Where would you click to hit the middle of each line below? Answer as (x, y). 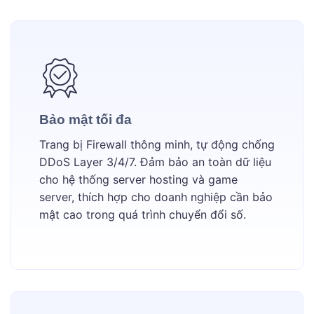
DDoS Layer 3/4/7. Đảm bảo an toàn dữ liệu (155, 162)
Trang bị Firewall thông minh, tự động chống (157, 145)
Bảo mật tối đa (86, 120)
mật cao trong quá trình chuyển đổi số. (143, 215)
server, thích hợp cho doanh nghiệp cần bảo (156, 197)
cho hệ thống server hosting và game (138, 180)
